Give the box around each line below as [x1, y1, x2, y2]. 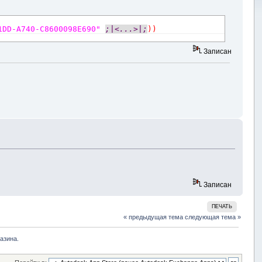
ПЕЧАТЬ [212, 203, 233, 209]
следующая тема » [185, 213, 242, 220]
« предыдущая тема [123, 213, 184, 220]
